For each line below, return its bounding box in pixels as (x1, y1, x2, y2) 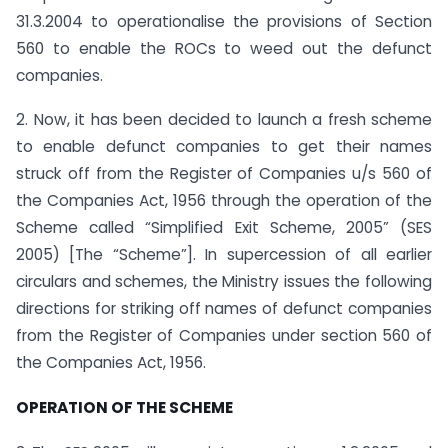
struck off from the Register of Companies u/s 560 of (16, 163, 432, 185)
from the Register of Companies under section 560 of (16, 325, 432, 347)
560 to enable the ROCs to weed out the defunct (16, 37, 432, 59)
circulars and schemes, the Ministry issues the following (16, 271, 432, 293)
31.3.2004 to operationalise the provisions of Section (16, 10, 432, 32)
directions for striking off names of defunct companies (16, 298, 432, 320)
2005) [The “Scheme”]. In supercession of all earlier (16, 244, 432, 266)
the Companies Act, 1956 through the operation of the (16, 190, 432, 212)
